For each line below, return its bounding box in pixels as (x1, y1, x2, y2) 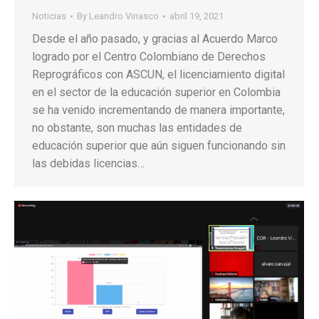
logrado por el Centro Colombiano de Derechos (32, 50, 266, 64)
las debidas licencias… (32, 157, 145, 171)
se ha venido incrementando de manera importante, (32, 103, 285, 117)
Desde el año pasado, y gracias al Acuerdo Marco (32, 32, 278, 46)
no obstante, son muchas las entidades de (32, 121, 242, 135)
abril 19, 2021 (169, 11, 224, 22)
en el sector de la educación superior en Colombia (32, 85, 281, 100)
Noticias (32, 11, 66, 22)
